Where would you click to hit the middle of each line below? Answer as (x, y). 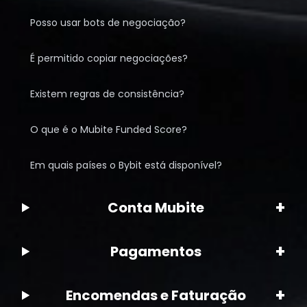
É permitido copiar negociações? (109, 58)
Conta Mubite (156, 208)
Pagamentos (156, 251)
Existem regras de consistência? (107, 94)
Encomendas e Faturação (156, 295)
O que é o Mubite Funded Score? (109, 130)
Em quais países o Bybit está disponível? (126, 165)
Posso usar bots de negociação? (108, 23)
